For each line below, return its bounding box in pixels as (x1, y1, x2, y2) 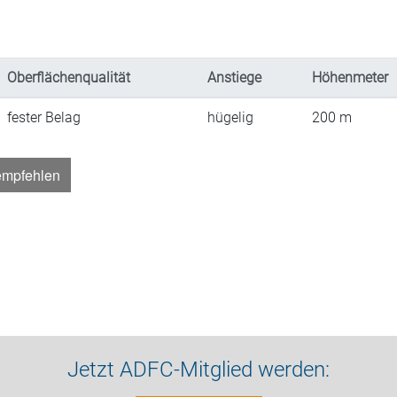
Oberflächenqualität (7, 69, 130, 86)
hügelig (207, 109, 253, 126)
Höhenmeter (312, 69, 388, 86)
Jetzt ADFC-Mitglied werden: (67, 357, 330, 382)
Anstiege (207, 69, 261, 86)
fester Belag (7, 109, 81, 126)
